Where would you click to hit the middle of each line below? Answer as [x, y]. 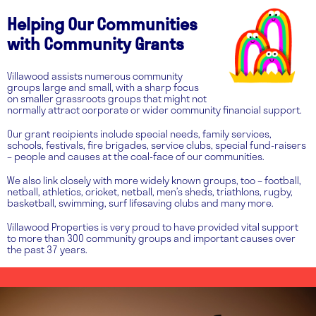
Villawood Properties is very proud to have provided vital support [153, 227]
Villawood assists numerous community [95, 75]
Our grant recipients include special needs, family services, [139, 133]
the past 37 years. [47, 250]
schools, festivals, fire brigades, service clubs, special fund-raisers [157, 145]
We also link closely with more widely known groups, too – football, [154, 181]
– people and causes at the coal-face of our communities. [136, 156]
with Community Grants [96, 44]
